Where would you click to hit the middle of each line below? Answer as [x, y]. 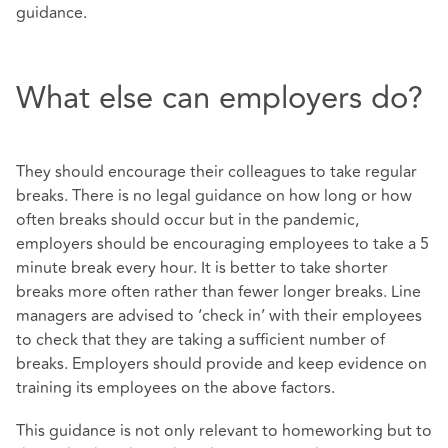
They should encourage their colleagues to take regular [216, 171]
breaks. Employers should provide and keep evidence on [221, 363]
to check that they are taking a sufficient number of [200, 339]
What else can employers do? [219, 98]
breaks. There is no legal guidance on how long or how [214, 195]
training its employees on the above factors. [175, 387]
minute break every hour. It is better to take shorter [202, 267]
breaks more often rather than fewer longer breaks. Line [218, 291]
